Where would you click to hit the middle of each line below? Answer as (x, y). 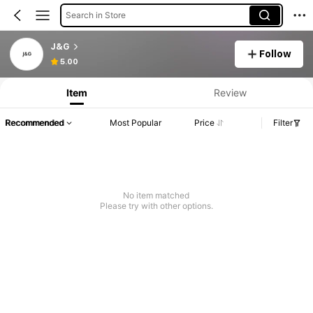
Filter (283, 123)
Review (230, 92)
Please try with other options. (156, 206)
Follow (276, 53)
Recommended (34, 123)
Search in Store (95, 15)
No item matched (156, 196)
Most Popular (136, 123)
